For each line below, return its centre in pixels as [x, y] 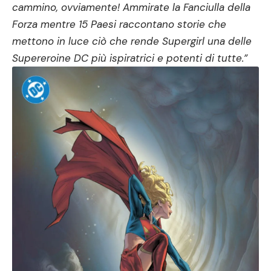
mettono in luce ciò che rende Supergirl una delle [132, 41]
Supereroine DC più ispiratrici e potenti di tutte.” [130, 58]
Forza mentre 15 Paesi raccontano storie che [119, 24]
